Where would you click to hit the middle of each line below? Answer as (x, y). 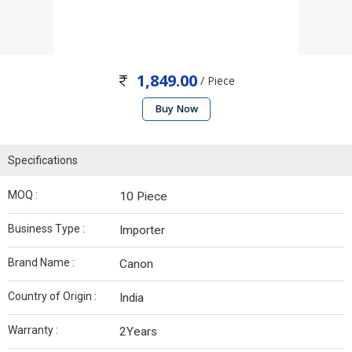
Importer (142, 231)
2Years (138, 332)
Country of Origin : (52, 297)
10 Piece (143, 197)
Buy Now (176, 109)
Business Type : (46, 229)
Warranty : (33, 330)
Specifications (43, 161)
